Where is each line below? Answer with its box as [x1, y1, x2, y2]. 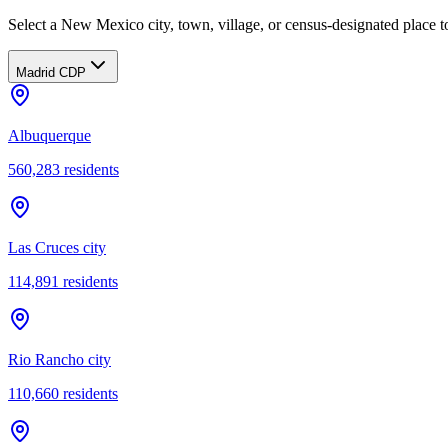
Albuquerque [8, 126, 91, 144]
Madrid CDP [16, 64, 86, 80]
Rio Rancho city [8, 350, 111, 368]
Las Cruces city [8, 238, 106, 256]
